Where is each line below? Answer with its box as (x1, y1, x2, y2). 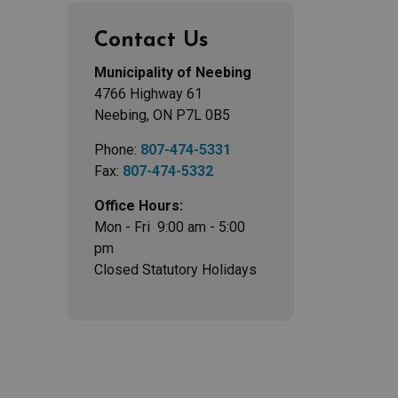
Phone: (94, 141, 140, 158)
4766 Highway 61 (94, 85, 203, 102)
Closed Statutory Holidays (94, 261, 257, 278)
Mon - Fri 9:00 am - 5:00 (94, 219, 245, 235)
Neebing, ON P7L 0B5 (94, 107, 230, 123)
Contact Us (94, 30, 208, 52)
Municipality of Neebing (94, 64, 251, 81)
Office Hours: (94, 197, 183, 214)
